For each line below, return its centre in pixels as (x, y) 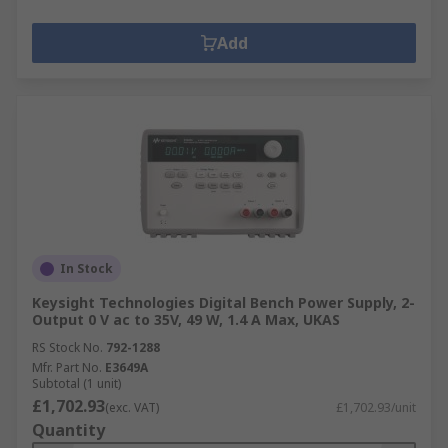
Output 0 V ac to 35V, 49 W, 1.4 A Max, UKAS (186, 319)
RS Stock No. (67, 347)
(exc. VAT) (132, 407)
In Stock (86, 268)
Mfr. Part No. (67, 367)
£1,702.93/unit (376, 407)
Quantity (68, 430)
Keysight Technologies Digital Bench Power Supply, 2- (223, 302)
